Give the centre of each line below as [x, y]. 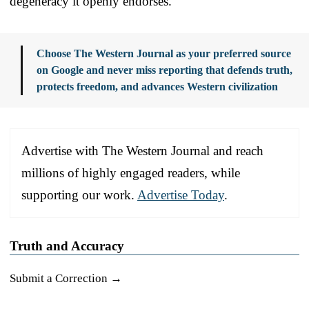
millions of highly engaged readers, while [131, 172]
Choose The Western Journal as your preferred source [164, 53]
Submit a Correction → [66, 278]
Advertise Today [181, 195]
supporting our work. [79, 195]
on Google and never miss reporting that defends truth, [165, 70]
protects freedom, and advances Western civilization [157, 86]
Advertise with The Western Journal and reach [142, 150]
